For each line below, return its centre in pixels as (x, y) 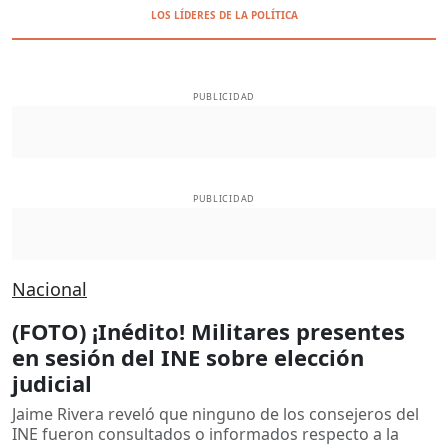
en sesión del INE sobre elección (188, 356)
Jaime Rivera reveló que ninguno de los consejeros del (215, 413)
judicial (52, 382)
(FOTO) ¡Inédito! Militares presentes (208, 330)
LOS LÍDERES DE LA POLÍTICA (224, 15)
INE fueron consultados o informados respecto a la (205, 433)
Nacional (49, 288)
